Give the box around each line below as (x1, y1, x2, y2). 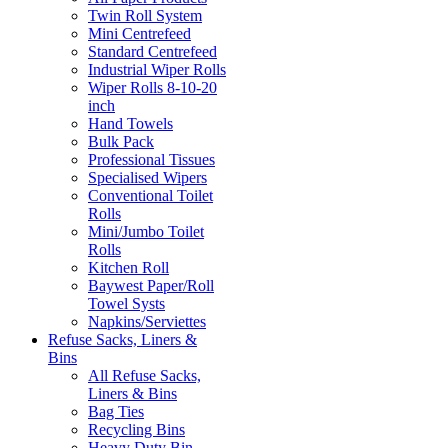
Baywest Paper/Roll (88, 277, 214, 295)
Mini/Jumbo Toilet (88, 223, 204, 241)
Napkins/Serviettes (88, 313, 206, 331)
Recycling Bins (88, 421, 185, 439)
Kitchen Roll (88, 259, 169, 277)
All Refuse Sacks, (88, 367, 201, 385)
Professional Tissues (88, 151, 215, 169)
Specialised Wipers (88, 169, 207, 187)
